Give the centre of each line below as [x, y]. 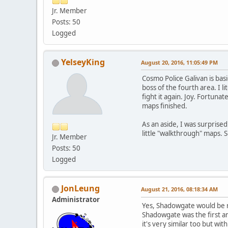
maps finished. [165, 106]
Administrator [76, 200]
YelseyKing [83, 62]
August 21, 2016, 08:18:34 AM [179, 189]
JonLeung [80, 189]
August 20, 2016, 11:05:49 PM [179, 63]
